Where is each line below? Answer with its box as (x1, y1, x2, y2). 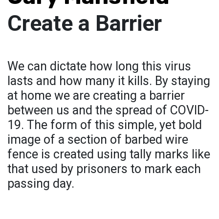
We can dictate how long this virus (7, 59, 191, 74)
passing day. (7, 176, 74, 191)
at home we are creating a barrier (7, 88, 185, 103)
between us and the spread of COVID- (7, 103, 209, 118)
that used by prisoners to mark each (7, 162, 201, 176)
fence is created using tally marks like (7, 147, 210, 162)
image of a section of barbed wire (7, 132, 188, 147)
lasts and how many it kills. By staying (7, 74, 210, 88)
